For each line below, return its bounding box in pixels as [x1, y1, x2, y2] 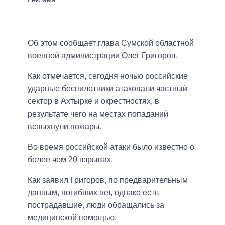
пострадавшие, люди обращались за [28, 201, 164, 210]
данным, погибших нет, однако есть [28, 188, 159, 197]
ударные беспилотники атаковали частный [28, 84, 187, 93]
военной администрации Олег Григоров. [28, 51, 178, 60]
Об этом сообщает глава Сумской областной [28, 39, 194, 48]
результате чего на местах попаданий [28, 109, 168, 119]
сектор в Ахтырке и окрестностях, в [28, 97, 159, 106]
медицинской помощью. [28, 213, 117, 222]
